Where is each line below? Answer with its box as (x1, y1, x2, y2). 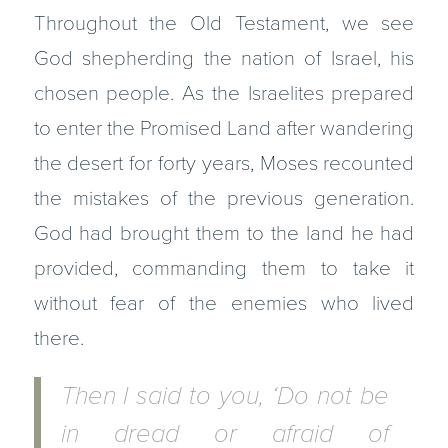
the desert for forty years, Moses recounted (33, 150, 415, 176)
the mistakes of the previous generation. (33, 185, 415, 211)
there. (33, 325, 84, 351)
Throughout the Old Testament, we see (33, 10, 415, 36)
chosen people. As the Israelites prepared (33, 80, 415, 106)
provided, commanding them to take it (33, 255, 415, 281)
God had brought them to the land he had (33, 220, 415, 246)
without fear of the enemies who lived (33, 290, 415, 316)
